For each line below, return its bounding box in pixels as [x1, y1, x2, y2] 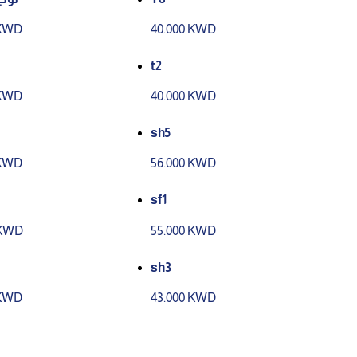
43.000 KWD [150, 290, 216, 304]
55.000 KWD [150, 223, 216, 237]
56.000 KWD [150, 156, 216, 171]
